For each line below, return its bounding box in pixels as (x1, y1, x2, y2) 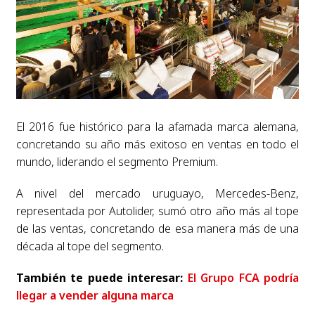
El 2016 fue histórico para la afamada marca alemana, (15, 118, 300, 134)
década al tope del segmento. (15, 238, 164, 254)
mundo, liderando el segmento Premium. (15, 153, 218, 169)
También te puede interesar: (15, 269, 188, 285)
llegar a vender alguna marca (15, 287, 174, 303)
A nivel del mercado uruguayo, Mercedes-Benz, (15, 185, 300, 201)
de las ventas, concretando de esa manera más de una (15, 220, 300, 236)
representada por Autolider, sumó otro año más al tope (15, 202, 300, 219)
